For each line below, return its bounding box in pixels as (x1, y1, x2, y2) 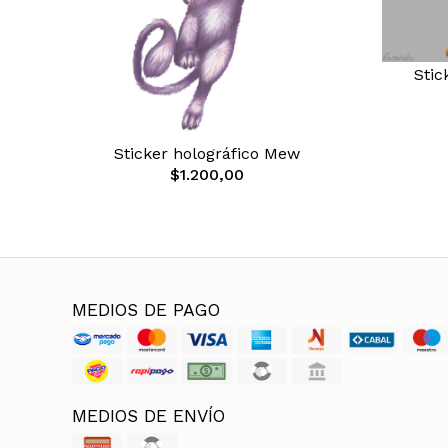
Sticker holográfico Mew (114, 144, 300, 163)
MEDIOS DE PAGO (72, 300, 220, 320)
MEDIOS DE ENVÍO (72, 406, 225, 426)
